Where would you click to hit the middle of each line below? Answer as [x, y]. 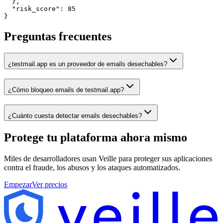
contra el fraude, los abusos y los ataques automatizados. [92, 167]
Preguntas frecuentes [58, 36]
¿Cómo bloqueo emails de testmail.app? [66, 90]
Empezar [18, 184]
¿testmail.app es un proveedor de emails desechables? [88, 64]
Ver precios [50, 184]
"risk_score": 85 [40, 8]
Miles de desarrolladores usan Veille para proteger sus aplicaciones [108, 158]
